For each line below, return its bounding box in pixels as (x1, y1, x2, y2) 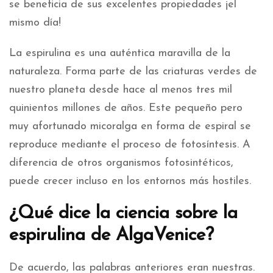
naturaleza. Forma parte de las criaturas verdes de (9, 65, 257, 77)
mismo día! (9, 16, 61, 29)
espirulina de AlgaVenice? (9, 225, 214, 245)
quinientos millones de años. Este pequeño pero (9, 102, 243, 114)
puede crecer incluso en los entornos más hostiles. (9, 175, 251, 187)
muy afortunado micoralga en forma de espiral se (9, 120, 251, 132)
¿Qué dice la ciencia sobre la (9, 204, 238, 223)
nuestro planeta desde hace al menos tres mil (9, 83, 232, 96)
